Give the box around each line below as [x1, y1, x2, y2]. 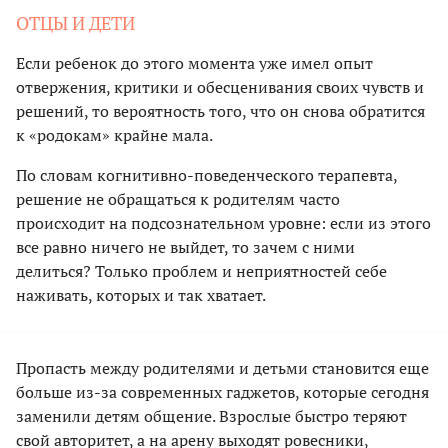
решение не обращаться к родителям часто [16, 187, 340, 210]
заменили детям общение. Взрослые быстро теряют [16, 404, 407, 427]
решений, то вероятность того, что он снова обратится [16, 99, 425, 122]
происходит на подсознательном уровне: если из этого [16, 211, 431, 234]
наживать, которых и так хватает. [16, 283, 266, 306]
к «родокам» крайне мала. [16, 123, 213, 146]
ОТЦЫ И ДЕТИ [16, 10, 135, 35]
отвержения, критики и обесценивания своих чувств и [16, 75, 424, 98]
